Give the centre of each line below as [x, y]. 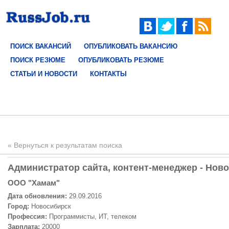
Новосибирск [50, 206]
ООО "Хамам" [34, 183]
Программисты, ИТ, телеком [92, 216]
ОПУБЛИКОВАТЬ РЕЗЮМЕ [121, 60]
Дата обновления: [37, 196]
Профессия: [27, 216]
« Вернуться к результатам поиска [65, 145]
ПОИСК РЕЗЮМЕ [38, 60]
